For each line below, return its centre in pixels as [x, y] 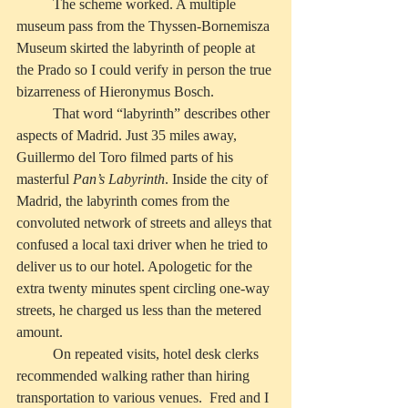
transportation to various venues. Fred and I [144, 398]
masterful [45, 179]
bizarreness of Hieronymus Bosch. [117, 92]
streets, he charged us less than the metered [141, 311]
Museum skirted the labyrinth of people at [138, 48]
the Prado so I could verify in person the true [146, 70]
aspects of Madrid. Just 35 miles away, [128, 136]
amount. [40, 332]
